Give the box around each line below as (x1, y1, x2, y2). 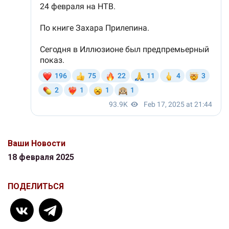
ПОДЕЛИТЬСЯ (8, 181, 64, 192)
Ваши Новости (8, 139, 65, 149)
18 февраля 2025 (8, 152, 74, 163)
